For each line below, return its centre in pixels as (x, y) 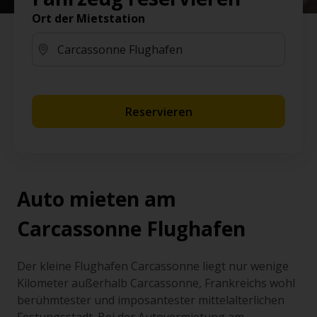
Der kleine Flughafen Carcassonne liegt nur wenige (153, 266)
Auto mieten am (97, 199)
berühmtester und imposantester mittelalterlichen (151, 300)
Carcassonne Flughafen (131, 229)
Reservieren (158, 111)
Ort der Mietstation (88, 18)
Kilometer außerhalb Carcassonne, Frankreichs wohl (156, 283)
